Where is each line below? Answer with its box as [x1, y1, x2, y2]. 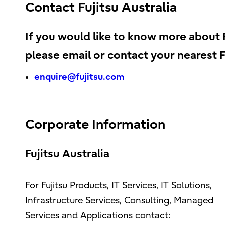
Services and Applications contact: [25, 210, 171, 221]
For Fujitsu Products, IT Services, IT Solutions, [25, 180, 212, 191]
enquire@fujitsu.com [34, 72, 126, 82]
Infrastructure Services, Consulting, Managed [25, 195, 214, 206]
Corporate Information [25, 117, 166, 132]
